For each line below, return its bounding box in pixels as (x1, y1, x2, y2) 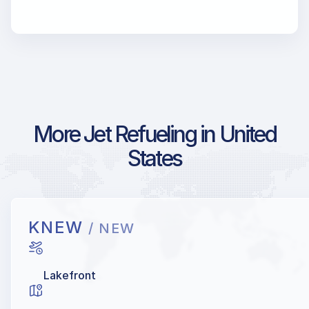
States (127, 144, 182, 172)
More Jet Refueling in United (33, 120, 276, 148)
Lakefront (43, 268, 96, 282)
